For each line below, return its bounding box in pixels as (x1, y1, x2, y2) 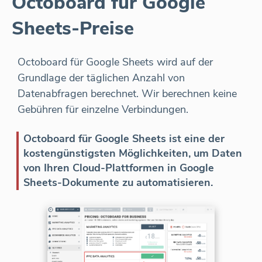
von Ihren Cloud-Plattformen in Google (23, 161, 214, 175)
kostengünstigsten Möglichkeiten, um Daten (23, 146, 242, 161)
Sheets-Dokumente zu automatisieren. (23, 175, 213, 190)
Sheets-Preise (12, 16, 134, 42)
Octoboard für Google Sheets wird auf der (18, 55, 213, 70)
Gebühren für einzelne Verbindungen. (18, 102, 188, 117)
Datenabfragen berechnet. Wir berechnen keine (18, 87, 237, 101)
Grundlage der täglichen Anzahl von (18, 71, 185, 85)
